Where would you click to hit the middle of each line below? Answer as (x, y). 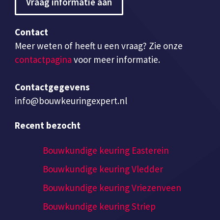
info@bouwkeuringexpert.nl (71, 100)
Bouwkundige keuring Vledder (103, 169)
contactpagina (43, 59)
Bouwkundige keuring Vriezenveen (112, 188)
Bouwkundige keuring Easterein (106, 151)
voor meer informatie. (116, 59)
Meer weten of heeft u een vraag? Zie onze (99, 45)
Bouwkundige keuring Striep (99, 206)
